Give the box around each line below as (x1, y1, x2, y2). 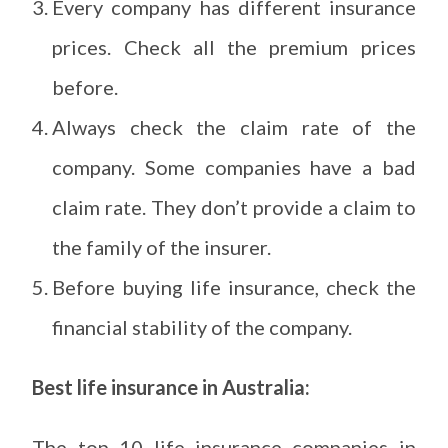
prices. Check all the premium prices (52, 34, 416, 59)
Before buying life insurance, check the (52, 274, 416, 299)
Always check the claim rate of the (52, 114, 416, 139)
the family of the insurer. (52, 234, 276, 259)
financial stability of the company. (52, 314, 357, 339)
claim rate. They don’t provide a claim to (52, 194, 416, 219)
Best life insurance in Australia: (32, 374, 311, 399)
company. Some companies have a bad (52, 154, 416, 179)
